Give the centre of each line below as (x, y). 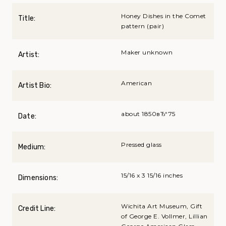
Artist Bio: (35, 86)
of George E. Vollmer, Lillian (164, 216)
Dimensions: (38, 178)
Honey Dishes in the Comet (164, 16)
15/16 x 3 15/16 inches (152, 176)
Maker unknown (147, 52)
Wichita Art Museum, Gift (162, 206)
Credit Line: (37, 209)
